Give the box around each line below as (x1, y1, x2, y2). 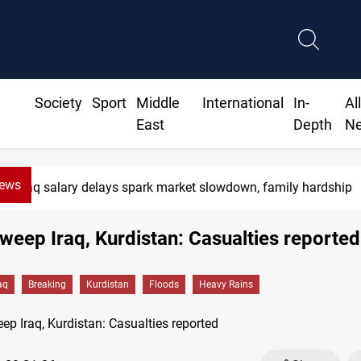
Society (34, 94, 82, 112)
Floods (149, 279, 179, 291)
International (202, 94, 284, 112)
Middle (135, 94, 180, 112)
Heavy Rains (199, 279, 253, 291)
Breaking (28, 279, 66, 291)
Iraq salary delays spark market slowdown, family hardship (19, 180, 353, 196)
